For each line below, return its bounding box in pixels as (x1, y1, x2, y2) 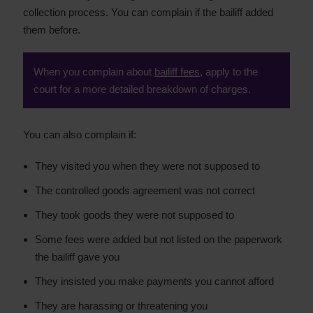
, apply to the (200, 66, 258, 78)
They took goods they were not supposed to (35, 209, 234, 221)
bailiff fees (154, 66, 200, 78)
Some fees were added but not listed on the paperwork (35, 233, 282, 245)
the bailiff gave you (35, 251, 119, 263)
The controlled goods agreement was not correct (35, 184, 255, 196)
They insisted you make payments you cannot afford (35, 275, 274, 287)
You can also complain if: (23, 129, 136, 140)
